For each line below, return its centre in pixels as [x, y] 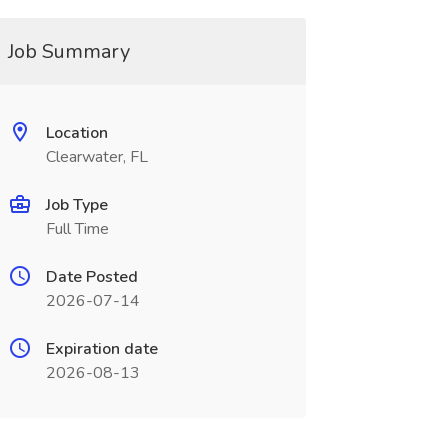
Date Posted [91, 277]
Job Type [76, 205]
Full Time [77, 229]
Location [76, 133]
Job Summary [68, 51]
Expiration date [101, 349]
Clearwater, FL [96, 157]
